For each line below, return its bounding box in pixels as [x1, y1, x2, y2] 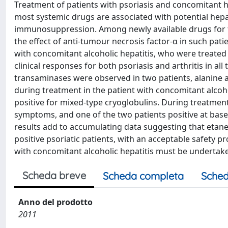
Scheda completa [103, 169, 184, 182]
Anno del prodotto [18, 196, 93, 208]
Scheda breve [22, 169, 86, 182]
